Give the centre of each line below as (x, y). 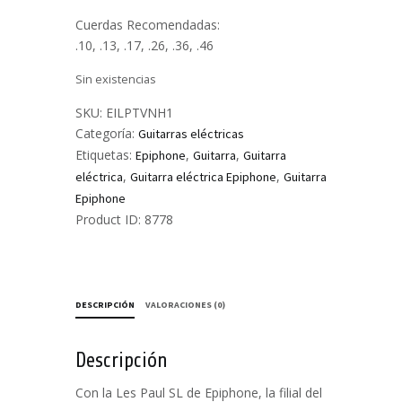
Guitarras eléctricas (191, 134)
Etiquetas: (105, 155)
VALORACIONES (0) (186, 305)
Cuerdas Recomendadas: (148, 24)
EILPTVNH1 (140, 113)
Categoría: (107, 134)
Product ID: (110, 220)
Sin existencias (116, 79)
